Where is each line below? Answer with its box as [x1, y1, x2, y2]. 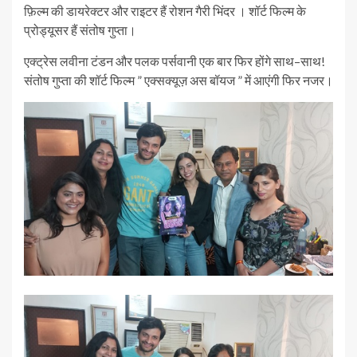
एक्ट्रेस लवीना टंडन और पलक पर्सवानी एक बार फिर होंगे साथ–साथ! [24, 53, 325, 69]
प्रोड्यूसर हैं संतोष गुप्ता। [24, 22, 136, 37]
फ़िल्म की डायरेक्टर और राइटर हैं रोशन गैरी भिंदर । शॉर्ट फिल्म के [24, 3, 306, 18]
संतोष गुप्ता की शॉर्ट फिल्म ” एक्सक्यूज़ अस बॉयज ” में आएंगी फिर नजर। [24, 73, 333, 88]
